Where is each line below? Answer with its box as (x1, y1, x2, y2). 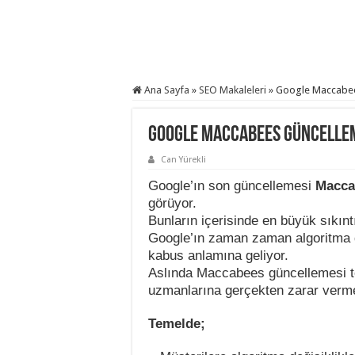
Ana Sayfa (142, 84, 189, 96)
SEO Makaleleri (199, 84, 266, 96)
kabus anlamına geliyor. (148, 248, 288, 263)
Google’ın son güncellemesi (148, 178, 311, 193)
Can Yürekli (161, 155, 206, 165)
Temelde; (148, 316, 205, 331)
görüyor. (148, 196, 197, 211)
